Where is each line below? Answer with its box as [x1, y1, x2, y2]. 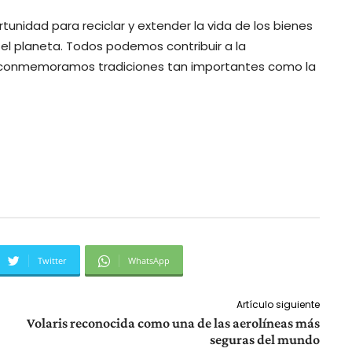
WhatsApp [128, 255, 170, 267]
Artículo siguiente [236, 298, 320, 312]
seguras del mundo [209, 332, 320, 348]
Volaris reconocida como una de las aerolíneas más [26, 315, 320, 332]
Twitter [38, 255, 67, 267]
